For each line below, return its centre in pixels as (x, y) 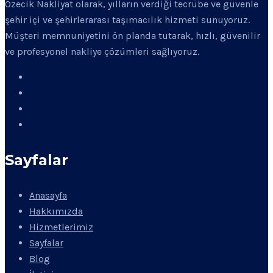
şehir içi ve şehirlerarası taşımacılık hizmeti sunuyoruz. (127, 19)
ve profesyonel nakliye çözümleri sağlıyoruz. (102, 51)
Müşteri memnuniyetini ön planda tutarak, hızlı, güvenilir (133, 35)
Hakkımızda (56, 211)
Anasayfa (48, 195)
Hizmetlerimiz (61, 227)
